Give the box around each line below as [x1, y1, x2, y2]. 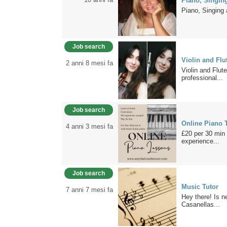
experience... [181, 137, 219, 145]
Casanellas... [181, 201, 220, 208]
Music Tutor [181, 183, 218, 191]
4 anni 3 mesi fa [66, 123, 113, 130]
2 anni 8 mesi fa [66, 59, 113, 67]
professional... [181, 74, 223, 82]
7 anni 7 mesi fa [66, 186, 113, 194]
